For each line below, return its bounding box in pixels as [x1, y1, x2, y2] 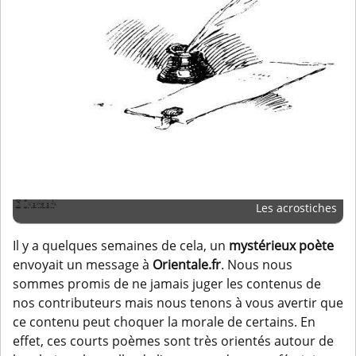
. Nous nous [221, 256, 292, 274]
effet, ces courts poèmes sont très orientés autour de [13, 332, 334, 350]
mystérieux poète [229, 237, 334, 255]
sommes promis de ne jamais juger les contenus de [13, 275, 321, 293]
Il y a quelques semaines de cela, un [13, 237, 229, 255]
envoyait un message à [13, 256, 153, 274]
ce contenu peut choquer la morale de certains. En [13, 313, 315, 331]
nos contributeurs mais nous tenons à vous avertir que [13, 294, 343, 312]
